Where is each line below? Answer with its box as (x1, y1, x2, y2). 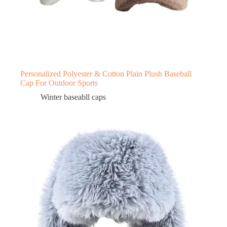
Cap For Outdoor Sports (20, 78, 98, 87)
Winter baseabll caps (41, 92, 106, 101)
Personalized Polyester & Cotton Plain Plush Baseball (20, 69, 192, 78)
